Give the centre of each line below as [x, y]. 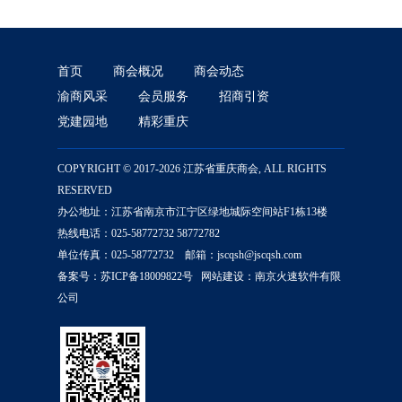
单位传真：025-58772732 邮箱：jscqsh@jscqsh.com [179, 254]
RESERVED [85, 190]
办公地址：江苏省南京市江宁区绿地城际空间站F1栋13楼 [192, 211]
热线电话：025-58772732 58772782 [139, 233]
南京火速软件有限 [298, 276]
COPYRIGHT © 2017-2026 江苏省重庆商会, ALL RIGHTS [192, 168]
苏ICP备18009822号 [147, 276]
